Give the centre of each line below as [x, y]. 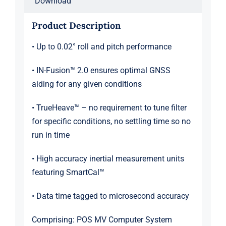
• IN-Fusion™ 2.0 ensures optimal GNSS [101, 71]
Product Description [76, 26]
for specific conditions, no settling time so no [111, 122]
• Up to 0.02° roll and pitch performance [101, 47]
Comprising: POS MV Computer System [102, 220]
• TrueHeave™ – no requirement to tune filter [109, 108]
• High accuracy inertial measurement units [108, 159]
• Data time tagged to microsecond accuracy [110, 196]
